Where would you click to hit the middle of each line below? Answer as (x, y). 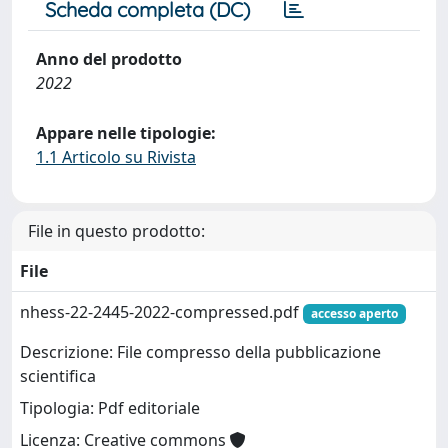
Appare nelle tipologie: (126, 133)
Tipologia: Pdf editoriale (110, 408)
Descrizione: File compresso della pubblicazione (200, 352)
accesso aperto (354, 313)
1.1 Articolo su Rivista (116, 157)
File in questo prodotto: (116, 231)
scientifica (58, 376)
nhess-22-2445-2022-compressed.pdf (161, 312)
